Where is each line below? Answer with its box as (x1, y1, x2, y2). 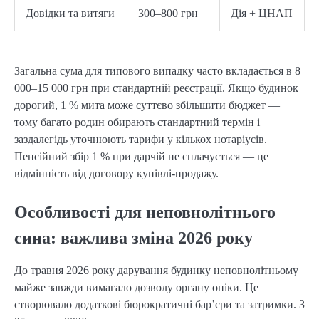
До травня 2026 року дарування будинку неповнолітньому (14, 264, 298, 277)
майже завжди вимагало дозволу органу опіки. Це (14, 281, 258, 294)
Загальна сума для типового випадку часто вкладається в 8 (14, 64, 300, 77)
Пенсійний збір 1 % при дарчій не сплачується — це (14, 150, 268, 162)
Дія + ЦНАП (231, 6, 293, 19)
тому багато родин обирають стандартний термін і (14, 115, 260, 128)
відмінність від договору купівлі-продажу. (14, 167, 219, 179)
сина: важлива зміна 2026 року (14, 228, 253, 247)
